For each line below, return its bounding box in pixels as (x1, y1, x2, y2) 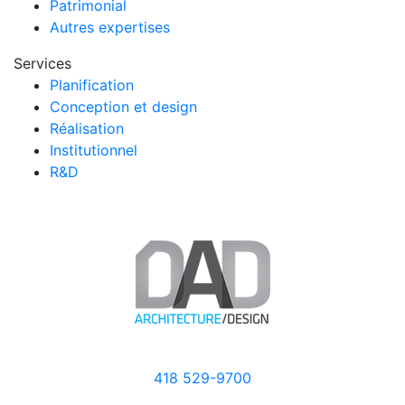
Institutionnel (50, 141, 137, 160)
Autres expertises (50, 18, 170, 37)
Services (14, 54, 71, 73)
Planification (50, 76, 134, 95)
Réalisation (50, 119, 124, 138)
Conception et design (50, 98, 197, 117)
